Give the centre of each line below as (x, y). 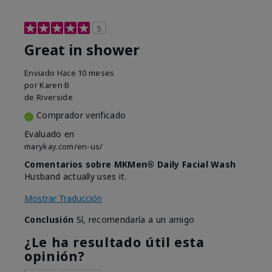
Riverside (54, 97)
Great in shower (82, 50)
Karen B (55, 85)
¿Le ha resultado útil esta (114, 242)
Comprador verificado (81, 115)
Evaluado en (49, 134)
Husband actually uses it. (76, 177)
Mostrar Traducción (63, 199)
